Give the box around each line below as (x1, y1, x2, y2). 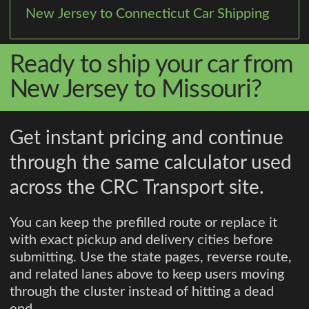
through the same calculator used (10, 152, 292, 172)
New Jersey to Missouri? (10, 77, 262, 103)
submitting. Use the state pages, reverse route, (10, 250, 292, 264)
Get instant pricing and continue (10, 128, 283, 148)
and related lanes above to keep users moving (10, 267, 284, 281)
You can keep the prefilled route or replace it (10, 215, 277, 230)
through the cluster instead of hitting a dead (10, 284, 274, 299)
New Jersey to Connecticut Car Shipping (26, 7, 270, 21)
